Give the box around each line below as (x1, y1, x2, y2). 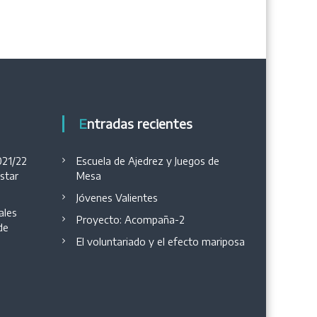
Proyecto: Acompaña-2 (76, 214, 185, 226)
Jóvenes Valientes (76, 192, 158, 204)
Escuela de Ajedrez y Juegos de (76, 155, 219, 167)
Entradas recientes (86, 115, 192, 132)
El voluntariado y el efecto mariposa (76, 236, 245, 248)
